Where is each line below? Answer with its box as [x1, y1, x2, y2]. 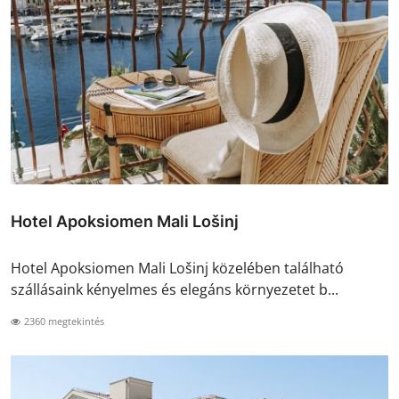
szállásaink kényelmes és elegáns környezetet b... [11, 280, 338, 300]
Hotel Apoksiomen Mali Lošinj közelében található [11, 258, 344, 279]
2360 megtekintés [21, 314, 104, 329]
